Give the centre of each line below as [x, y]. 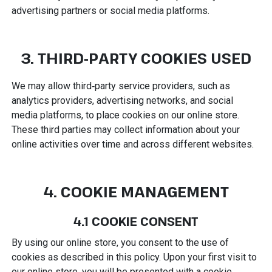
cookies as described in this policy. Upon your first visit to [134, 257]
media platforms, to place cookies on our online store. [125, 115]
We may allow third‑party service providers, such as [121, 86]
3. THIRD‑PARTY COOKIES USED [136, 58]
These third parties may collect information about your [125, 129]
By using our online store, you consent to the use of [120, 242]
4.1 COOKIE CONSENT [136, 221]
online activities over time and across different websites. [132, 144]
